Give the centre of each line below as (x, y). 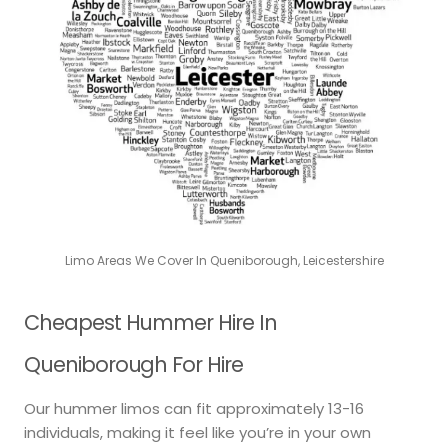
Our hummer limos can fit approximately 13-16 (194, 408)
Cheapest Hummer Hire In (150, 323)
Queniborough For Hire (133, 365)
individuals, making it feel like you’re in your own (197, 432)
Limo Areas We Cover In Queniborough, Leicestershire (224, 261)
